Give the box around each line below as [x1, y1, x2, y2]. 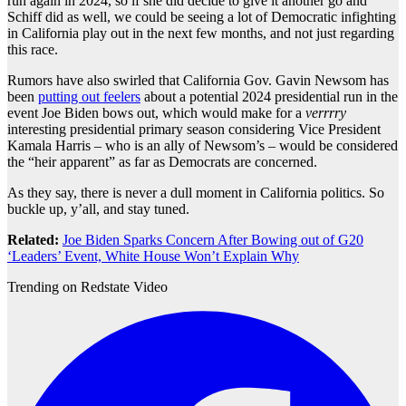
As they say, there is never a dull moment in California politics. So [7, 185, 384, 201]
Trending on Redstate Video [7, 279, 168, 295]
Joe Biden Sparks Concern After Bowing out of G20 [63, 232, 363, 248]
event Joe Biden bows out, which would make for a [7, 105, 305, 121]
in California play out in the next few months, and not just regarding [7, 25, 394, 42]
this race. [7, 42, 58, 58]
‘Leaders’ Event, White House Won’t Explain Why [7, 248, 299, 265]
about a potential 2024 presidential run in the [140, 89, 398, 105]
